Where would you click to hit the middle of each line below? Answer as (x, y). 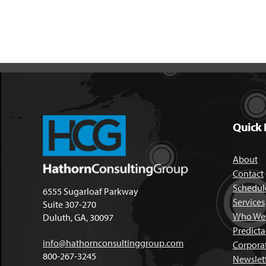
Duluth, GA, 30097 (78, 217)
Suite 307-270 (69, 204)
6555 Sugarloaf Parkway (91, 191)
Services (249, 202)
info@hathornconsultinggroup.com (113, 243)
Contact (248, 173)
